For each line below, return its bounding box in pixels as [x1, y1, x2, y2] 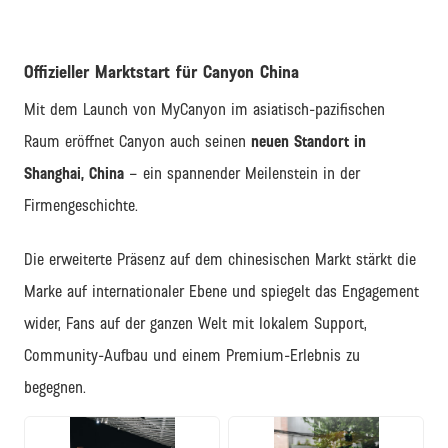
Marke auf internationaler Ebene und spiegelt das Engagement [24, 282, 419, 300]
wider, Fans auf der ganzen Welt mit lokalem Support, [24, 314, 367, 332]
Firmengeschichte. [24, 196, 138, 214]
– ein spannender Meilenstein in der [124, 164, 360, 182]
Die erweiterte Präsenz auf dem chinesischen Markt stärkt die [24, 250, 416, 268]
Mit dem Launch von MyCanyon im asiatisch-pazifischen [24, 100, 385, 118]
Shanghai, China [24, 164, 124, 182]
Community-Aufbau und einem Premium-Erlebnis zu [24, 346, 360, 364]
